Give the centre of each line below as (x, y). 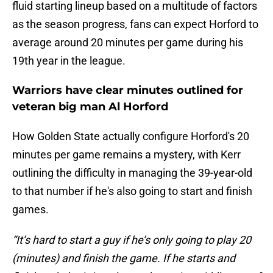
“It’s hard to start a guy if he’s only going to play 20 (132, 240)
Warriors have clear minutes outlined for (128, 90)
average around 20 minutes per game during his (128, 43)
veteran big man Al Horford (90, 107)
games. (30, 210)
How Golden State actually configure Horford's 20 (131, 136)
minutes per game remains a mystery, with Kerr (126, 155)
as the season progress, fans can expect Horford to (135, 24)
